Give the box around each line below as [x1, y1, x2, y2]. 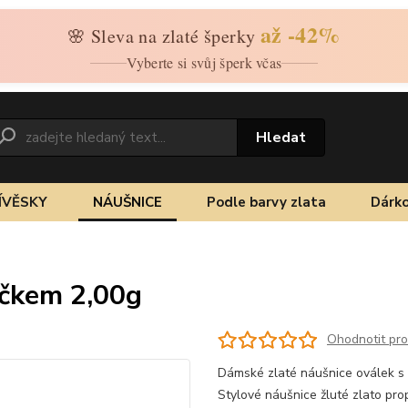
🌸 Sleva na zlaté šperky [67, 24, 260, 48]
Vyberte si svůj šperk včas [126, 53, 282, 72]
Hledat [256, 127, 307, 148]
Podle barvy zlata [206, 192, 326, 211]
